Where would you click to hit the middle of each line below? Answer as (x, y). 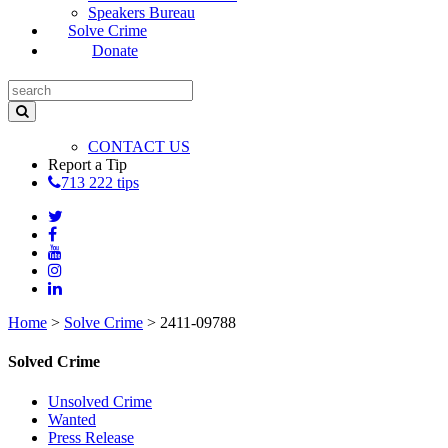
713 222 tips (100, 182)
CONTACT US (139, 146)
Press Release (91, 437)
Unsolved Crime (100, 401)
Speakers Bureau (141, 12)
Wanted (72, 419)
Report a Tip (87, 164)
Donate (115, 50)
